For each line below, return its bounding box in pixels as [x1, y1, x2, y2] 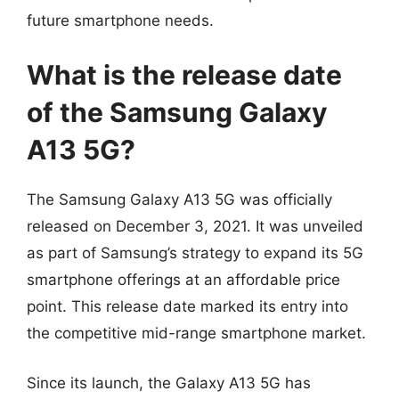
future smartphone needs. [27, 11, 214, 29]
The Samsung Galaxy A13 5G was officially [27, 191, 332, 208]
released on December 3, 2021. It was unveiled [27, 217, 363, 235]
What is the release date [27, 59, 342, 91]
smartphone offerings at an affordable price [27, 271, 340, 289]
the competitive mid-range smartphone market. [27, 324, 366, 342]
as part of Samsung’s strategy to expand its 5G [27, 244, 363, 262]
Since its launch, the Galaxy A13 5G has [27, 373, 311, 392]
